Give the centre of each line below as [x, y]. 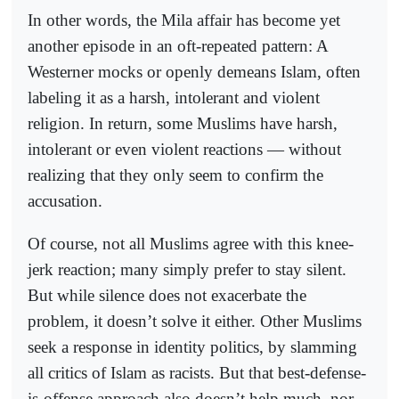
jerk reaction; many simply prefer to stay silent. [187, 270]
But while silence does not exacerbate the [167, 296]
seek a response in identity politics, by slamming [192, 347]
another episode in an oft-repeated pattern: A [178, 46]
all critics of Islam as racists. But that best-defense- [197, 373]
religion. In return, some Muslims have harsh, [183, 124]
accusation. [65, 201]
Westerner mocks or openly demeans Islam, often [194, 72]
